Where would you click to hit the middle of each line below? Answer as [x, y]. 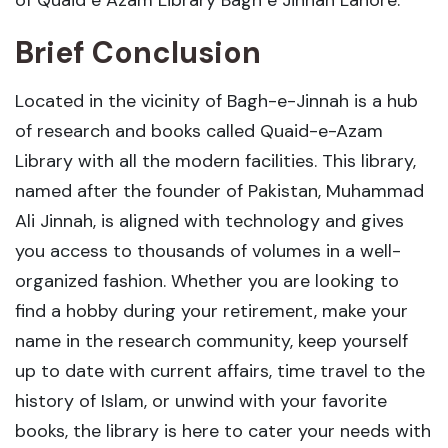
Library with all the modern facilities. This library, [215, 160]
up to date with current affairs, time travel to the [220, 370]
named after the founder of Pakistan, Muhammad [219, 190]
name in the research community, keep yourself [211, 340]
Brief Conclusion [138, 52]
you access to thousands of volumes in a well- [208, 250]
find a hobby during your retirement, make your [211, 310]
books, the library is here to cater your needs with [223, 430]
